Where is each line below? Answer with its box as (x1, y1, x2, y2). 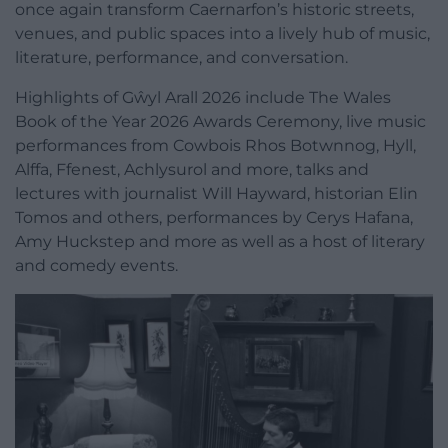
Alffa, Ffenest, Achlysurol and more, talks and (15, 159, 369, 179)
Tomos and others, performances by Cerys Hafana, (15, 207, 413, 227)
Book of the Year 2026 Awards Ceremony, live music (15, 111, 426, 131)
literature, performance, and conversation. (15, 47, 348, 67)
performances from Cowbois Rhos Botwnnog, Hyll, (15, 135, 416, 155)
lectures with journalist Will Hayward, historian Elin (15, 183, 418, 203)
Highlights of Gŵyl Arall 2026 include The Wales (15, 87, 391, 107)
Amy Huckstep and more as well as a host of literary (15, 231, 425, 251)
